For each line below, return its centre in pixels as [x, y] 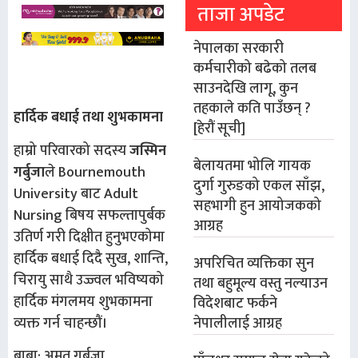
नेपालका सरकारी [239, 49]
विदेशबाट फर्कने [236, 304]
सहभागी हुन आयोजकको [258, 206]
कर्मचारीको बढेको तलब [255, 69]
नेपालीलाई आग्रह [238, 324]
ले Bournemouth [95, 172]
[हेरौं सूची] [220, 129]
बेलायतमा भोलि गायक [253, 166]
